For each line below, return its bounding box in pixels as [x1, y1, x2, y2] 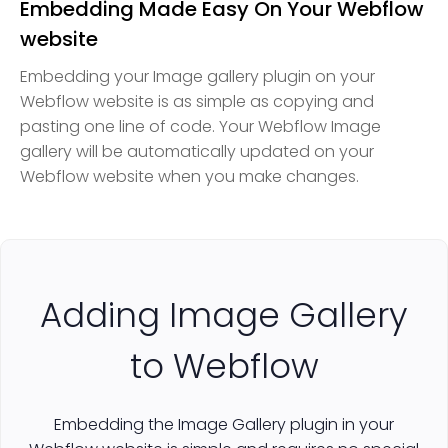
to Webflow [129, 341, 319, 390]
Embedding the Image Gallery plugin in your [54, 412, 394, 436]
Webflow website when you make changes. [20, 164, 359, 188]
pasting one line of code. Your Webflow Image [20, 114, 381, 138]
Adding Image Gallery [40, 290, 408, 339]
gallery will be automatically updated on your [20, 139, 374, 163]
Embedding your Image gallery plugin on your [20, 64, 375, 88]
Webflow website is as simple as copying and [20, 89, 374, 113]
